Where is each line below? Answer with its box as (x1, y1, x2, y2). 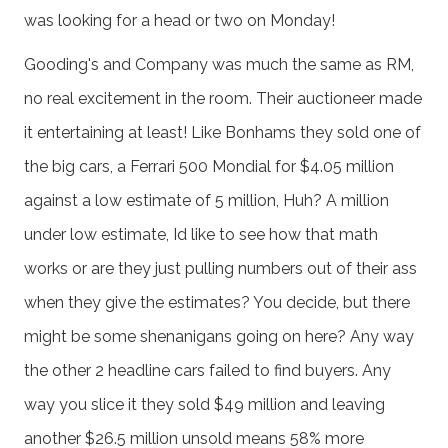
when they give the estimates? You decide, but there (24, 292, 410, 312)
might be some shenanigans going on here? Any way (24, 326, 414, 346)
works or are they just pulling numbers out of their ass (24, 258, 417, 278)
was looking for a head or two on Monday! (24, 10, 335, 30)
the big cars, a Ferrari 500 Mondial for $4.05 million (24, 156, 394, 176)
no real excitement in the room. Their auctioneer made (24, 88, 422, 108)
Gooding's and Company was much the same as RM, (24, 54, 414, 74)
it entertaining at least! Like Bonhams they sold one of (24, 122, 421, 142)
